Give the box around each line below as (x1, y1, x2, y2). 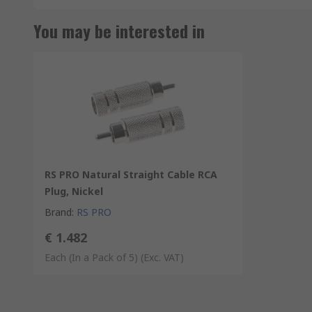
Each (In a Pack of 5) (45, 251, 138, 264)
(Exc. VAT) (141, 251, 184, 264)
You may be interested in (33, 18, 205, 43)
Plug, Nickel (45, 185, 103, 198)
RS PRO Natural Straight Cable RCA (45, 168, 217, 181)
